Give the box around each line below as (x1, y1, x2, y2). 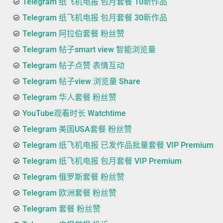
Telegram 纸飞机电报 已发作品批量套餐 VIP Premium (22, 140, 214, 150)
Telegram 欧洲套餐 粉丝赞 (22, 188, 116, 198)
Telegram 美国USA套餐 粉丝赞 (22, 124, 132, 134)
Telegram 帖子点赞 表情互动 (22, 60, 124, 70)
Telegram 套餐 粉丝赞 (22, 204, 101, 214)
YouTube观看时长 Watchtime (22, 108, 126, 118)
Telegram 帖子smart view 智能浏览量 (22, 44, 156, 54)
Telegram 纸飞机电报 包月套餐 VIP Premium (22, 156, 182, 166)
